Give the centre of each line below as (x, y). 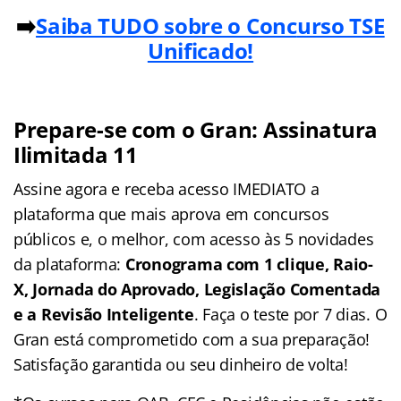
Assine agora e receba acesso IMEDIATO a (166, 188)
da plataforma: (69, 264)
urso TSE (341, 25)
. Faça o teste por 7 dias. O (290, 314)
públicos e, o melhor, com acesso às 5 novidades (194, 239)
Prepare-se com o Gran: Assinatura (196, 129)
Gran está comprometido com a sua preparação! (192, 339)
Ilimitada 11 (76, 154)
